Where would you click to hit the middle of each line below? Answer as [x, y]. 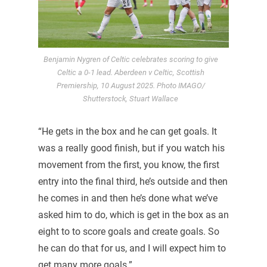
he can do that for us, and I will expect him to [132, 249]
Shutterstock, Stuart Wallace [131, 99]
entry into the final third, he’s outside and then [133, 182]
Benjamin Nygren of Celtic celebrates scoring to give [131, 60]
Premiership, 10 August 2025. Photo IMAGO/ [131, 86]
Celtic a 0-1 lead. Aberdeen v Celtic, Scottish [131, 73]
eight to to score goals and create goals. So [128, 232]
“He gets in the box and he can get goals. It [127, 132]
